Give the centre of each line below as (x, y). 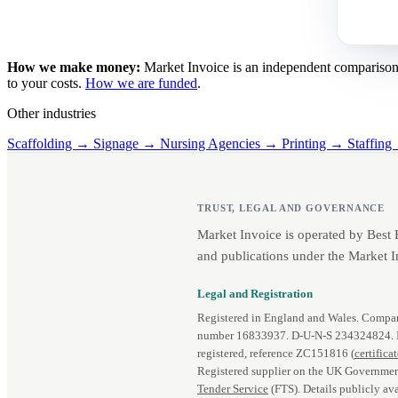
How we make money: (74, 67)
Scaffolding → (50, 143)
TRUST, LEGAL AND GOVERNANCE (291, 207)
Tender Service (233, 390)
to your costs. (46, 83)
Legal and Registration (255, 294)
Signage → (127, 143)
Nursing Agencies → (221, 143)
